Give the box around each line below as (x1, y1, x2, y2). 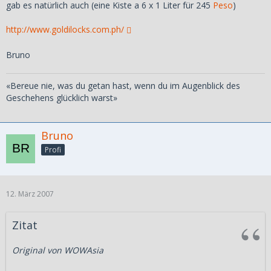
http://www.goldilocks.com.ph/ (6, 24, 124, 35)
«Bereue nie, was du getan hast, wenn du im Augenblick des (6, 80, 240, 91)
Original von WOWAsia (12, 244, 103, 256)
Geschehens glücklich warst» (6, 92, 117, 103)
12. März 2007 (6, 188, 54, 199)
